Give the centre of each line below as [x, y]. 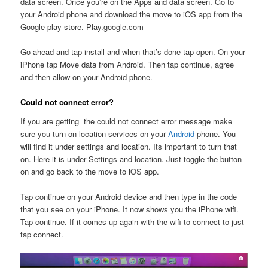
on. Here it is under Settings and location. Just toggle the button [131, 159]
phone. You [215, 133]
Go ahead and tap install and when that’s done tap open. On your [133, 52]
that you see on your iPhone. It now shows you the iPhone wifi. [130, 209]
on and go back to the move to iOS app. [90, 171]
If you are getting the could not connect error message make [127, 121]
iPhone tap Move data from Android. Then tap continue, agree [127, 65]
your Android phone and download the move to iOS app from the [132, 14]
